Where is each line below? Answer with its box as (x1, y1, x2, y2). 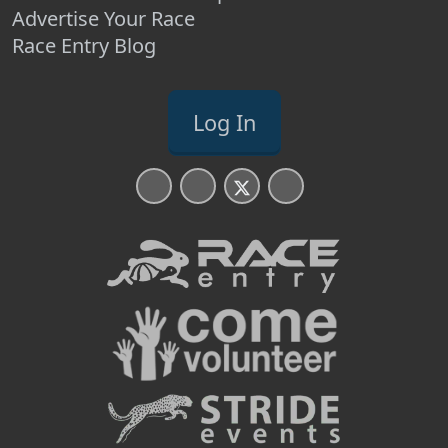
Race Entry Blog (12, 32, 156, 59)
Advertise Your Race (12, 5, 195, 32)
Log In (192, 108, 256, 137)
